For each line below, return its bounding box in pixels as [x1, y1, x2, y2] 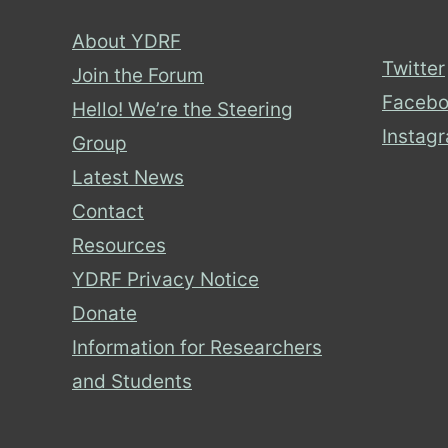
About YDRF [72, 30, 181, 54]
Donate [72, 302, 137, 326]
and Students [72, 370, 192, 394]
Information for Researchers [72, 336, 322, 360]
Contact [72, 200, 144, 224]
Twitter [382, 56, 445, 80]
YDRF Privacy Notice [72, 268, 259, 292]
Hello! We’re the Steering [72, 98, 293, 122]
